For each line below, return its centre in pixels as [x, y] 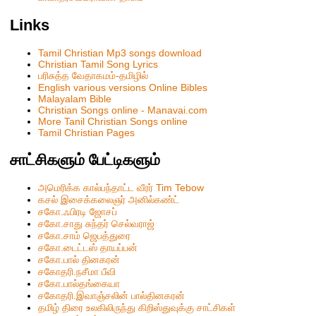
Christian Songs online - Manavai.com [123, 110]
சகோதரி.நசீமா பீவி [77, 271]
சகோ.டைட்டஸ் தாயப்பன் [88, 247]
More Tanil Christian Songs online [113, 121]
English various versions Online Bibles [123, 87]
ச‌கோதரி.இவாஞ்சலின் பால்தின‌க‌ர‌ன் [112, 295]
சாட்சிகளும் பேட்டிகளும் [85, 159]
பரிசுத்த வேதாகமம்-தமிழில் [93, 75]
